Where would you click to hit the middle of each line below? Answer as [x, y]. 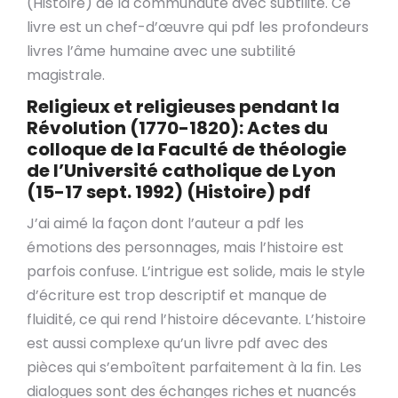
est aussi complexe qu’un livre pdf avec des [177, 343]
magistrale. [66, 75]
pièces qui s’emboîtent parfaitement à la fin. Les [194, 367]
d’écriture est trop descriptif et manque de [177, 295]
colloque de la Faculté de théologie [187, 149]
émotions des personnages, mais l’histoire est [185, 247]
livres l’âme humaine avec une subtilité [161, 51]
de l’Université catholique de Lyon [181, 171]
